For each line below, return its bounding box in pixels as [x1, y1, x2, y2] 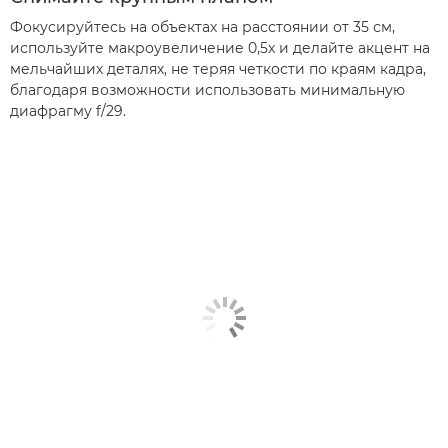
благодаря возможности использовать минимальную [10, 81, 405, 100]
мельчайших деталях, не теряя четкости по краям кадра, [10, 60, 426, 79]
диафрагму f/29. [10, 102, 126, 121]
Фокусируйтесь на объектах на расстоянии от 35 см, [10, 18, 395, 37]
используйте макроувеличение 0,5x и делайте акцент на [10, 39, 430, 58]
